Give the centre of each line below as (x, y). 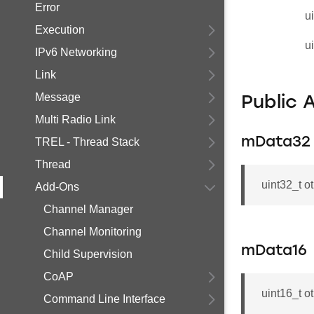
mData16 (274, 251)
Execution (60, 30)
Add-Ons (57, 187)
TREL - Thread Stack (87, 142)
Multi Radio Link (75, 120)
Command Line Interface (104, 299)
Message (58, 97)
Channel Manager (88, 209)
